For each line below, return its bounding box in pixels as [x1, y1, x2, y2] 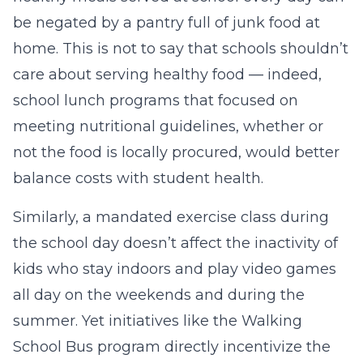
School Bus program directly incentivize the [13, 338, 331, 356]
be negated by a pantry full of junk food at [13, 14, 320, 32]
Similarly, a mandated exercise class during [13, 208, 329, 226]
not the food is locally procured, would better [13, 143, 340, 161]
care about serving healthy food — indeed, [13, 66, 322, 83]
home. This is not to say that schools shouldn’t [13, 40, 348, 58]
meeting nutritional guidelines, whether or [13, 117, 323, 135]
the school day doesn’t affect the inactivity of [13, 234, 338, 252]
